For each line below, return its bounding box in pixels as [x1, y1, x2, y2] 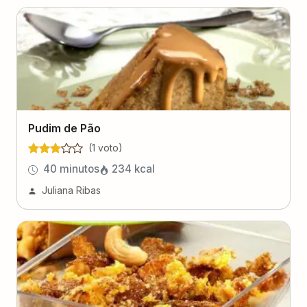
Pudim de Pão [28, 121, 101, 135]
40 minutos [43, 162, 99, 175]
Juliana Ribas [42, 184, 101, 196]
